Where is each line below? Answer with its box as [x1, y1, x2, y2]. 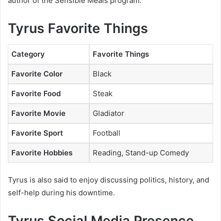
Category [11, 49, 45, 59]
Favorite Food [11, 88, 61, 98]
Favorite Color [11, 69, 63, 78]
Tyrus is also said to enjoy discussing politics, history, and [8, 175, 209, 185]
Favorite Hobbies [11, 147, 73, 157]
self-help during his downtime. [8, 188, 115, 198]
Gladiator [93, 108, 124, 118]
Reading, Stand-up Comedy [93, 147, 189, 157]
